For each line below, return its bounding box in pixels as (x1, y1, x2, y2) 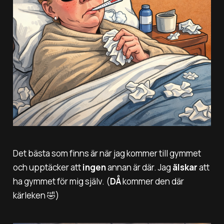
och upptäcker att (12, 161, 82, 173)
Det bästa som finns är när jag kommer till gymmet (12, 147, 201, 159)
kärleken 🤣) (12, 189, 59, 201)
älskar (172, 161, 197, 173)
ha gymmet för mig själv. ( (12, 175, 110, 187)
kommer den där (120, 175, 184, 187)
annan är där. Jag (105, 161, 172, 173)
